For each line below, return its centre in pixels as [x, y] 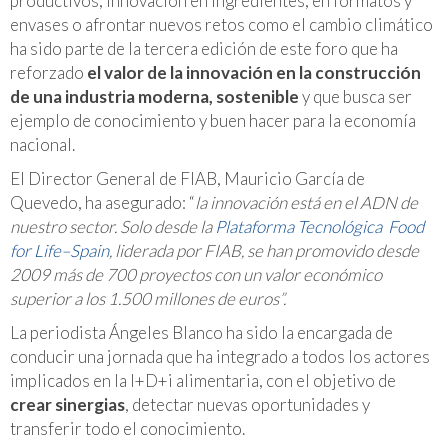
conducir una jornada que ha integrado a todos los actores [220, 356]
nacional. [42, 144]
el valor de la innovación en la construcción [254, 72]
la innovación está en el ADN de [306, 202]
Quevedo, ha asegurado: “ [102, 202]
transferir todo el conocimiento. [127, 428]
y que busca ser [355, 96]
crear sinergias [67, 404]
